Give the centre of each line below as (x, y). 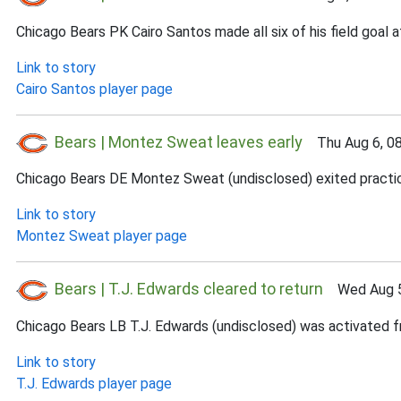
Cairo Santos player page (94, 89)
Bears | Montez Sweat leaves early (179, 141)
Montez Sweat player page (102, 236)
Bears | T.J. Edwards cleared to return (189, 289)
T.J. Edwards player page (94, 383)
